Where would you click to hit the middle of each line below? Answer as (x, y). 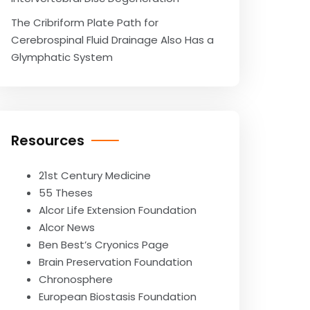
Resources (48, 140)
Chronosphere (76, 279)
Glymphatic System (62, 57)
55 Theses (66, 193)
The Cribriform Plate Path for (85, 22)
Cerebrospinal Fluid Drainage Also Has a (112, 40)
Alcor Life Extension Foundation (118, 210)
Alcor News (67, 227)
